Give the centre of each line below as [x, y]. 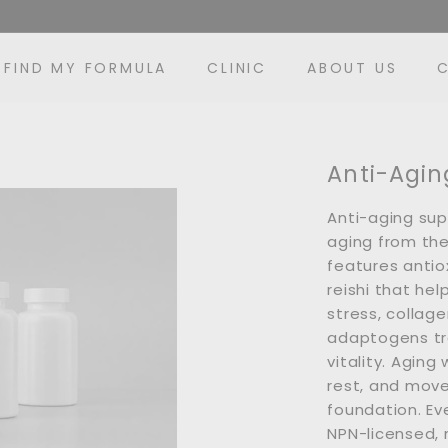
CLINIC [237, 67]
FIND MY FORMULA [86, 67]
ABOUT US [352, 67]
